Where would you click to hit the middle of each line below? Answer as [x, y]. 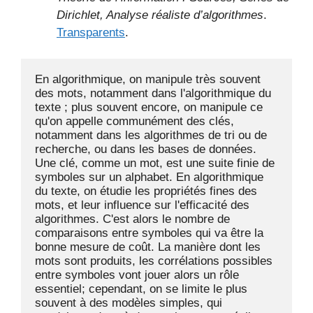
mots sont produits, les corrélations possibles [154, 261]
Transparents [91, 32]
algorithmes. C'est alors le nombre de [132, 219]
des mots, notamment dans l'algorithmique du [153, 93]
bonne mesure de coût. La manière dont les [148, 247]
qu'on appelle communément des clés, [134, 121]
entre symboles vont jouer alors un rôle [137, 275]
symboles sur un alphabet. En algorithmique [149, 177]
